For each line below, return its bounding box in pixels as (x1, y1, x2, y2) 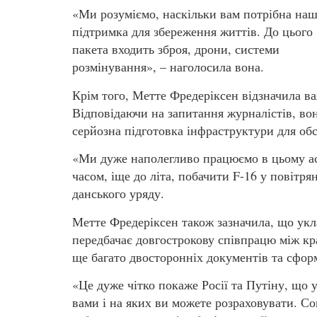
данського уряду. (72, 185, 164, 202)
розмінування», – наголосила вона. (72, 58, 264, 76)
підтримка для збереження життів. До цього (72, 23, 313, 40)
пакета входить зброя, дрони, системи (72, 40, 279, 58)
